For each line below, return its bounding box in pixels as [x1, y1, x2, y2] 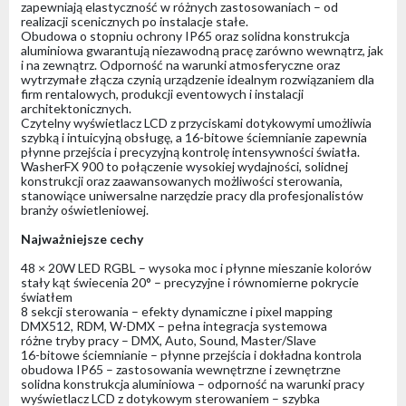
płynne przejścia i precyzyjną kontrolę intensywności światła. [20, 144, 360, 160]
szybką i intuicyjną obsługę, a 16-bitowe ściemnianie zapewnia [20, 130, 367, 146]
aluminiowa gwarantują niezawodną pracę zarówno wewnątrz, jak [20, 43, 383, 59]
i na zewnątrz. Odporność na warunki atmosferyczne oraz [20, 57, 340, 73]
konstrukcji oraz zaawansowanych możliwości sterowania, [20, 173, 343, 189]
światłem [20, 289, 72, 305]
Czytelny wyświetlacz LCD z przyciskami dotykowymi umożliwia [20, 115, 372, 131]
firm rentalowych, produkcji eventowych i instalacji [20, 86, 304, 102]
